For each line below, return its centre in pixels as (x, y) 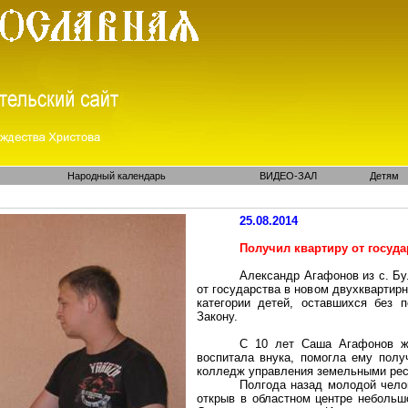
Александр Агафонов (301, 275)
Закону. (217, 316)
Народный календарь (116, 176)
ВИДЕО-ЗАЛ (288, 176)
